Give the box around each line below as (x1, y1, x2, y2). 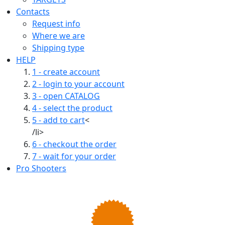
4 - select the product (32, 102, 113, 114)
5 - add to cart (32, 115, 85, 126)
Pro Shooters (16, 163, 66, 174)
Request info (32, 18, 80, 29)
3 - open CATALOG (32, 90, 100, 101)
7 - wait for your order (32, 151, 116, 162)
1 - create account (32, 66, 100, 77)
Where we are (32, 30, 85, 41)
